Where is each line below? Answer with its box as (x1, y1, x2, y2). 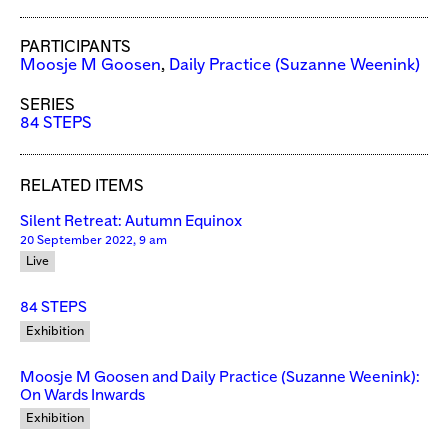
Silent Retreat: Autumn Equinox (20, 214, 242, 230)
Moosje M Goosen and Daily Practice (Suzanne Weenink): (20, 369, 420, 385)
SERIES (20, 97, 75, 113)
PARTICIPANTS (20, 39, 131, 55)
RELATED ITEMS (20, 179, 144, 195)
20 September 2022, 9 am (20, 234, 167, 246)
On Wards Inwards (20, 387, 145, 403)
